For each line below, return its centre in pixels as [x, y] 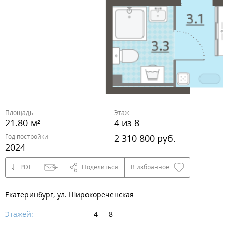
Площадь [19, 112]
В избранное [150, 167]
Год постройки [27, 137]
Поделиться [100, 167]
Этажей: [19, 214]
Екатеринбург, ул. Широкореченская [69, 194]
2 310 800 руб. [145, 139]
